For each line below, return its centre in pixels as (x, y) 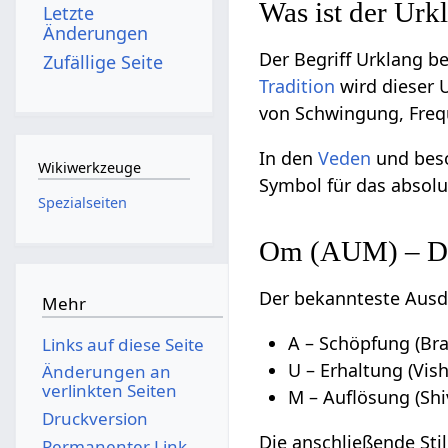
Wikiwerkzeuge (89, 168)
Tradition (297, 86)
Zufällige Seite (103, 61)
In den (289, 158)
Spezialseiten (82, 202)
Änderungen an (106, 372)
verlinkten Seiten (109, 391)
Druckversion (94, 418)
